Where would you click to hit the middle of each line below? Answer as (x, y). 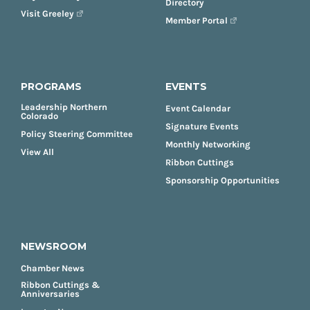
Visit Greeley (47, 13)
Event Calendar (198, 108)
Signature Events (202, 126)
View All (37, 152)
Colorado (39, 116)
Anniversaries (50, 293)
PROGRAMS (51, 86)
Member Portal (197, 20)
